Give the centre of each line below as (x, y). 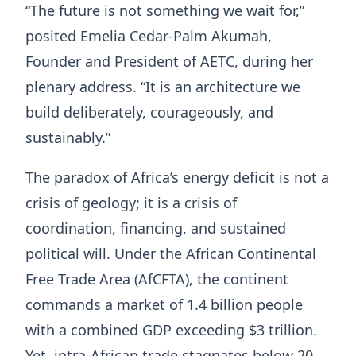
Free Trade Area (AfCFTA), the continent (157, 279)
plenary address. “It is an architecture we (163, 87)
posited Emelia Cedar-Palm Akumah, (149, 36)
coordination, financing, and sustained (156, 228)
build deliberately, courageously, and (149, 112)
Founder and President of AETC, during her (169, 61)
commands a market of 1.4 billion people (164, 304)
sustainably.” (68, 137)
